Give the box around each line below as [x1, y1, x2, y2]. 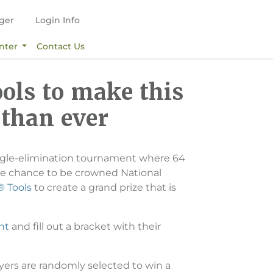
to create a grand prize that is [32, 181, 176, 193]
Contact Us [37, 40, 85, 52]
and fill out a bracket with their [9, 220, 161, 232]
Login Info [35, 15, 80, 26]
